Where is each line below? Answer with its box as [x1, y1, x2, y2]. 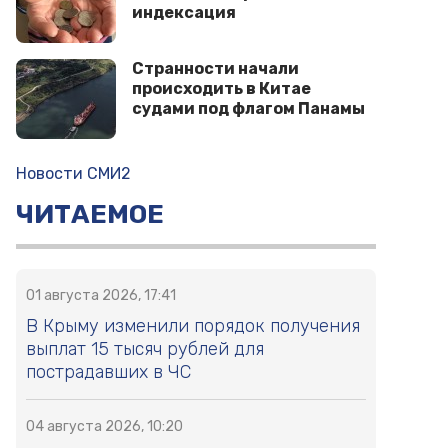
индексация [132, 3, 236, 23]
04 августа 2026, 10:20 [26, 418, 183, 436]
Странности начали [132, 59, 299, 79]
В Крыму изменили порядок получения [26, 315, 360, 338]
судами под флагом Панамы [132, 99, 365, 119]
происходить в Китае [132, 79, 311, 99]
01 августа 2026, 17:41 [26, 287, 176, 305]
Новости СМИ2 [16, 164, 131, 184]
